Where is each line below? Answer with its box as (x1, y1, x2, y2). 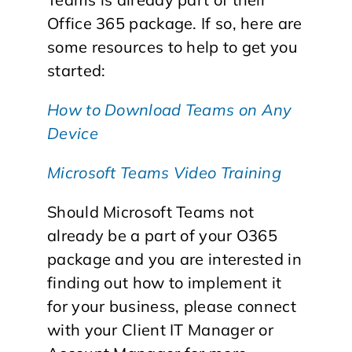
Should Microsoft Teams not (47, 202, 254, 222)
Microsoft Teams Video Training (47, 163, 281, 182)
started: (47, 60, 106, 80)
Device (47, 123, 98, 143)
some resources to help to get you (47, 37, 298, 57)
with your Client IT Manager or (47, 320, 273, 339)
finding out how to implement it (47, 273, 282, 292)
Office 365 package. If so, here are (47, 13, 302, 33)
